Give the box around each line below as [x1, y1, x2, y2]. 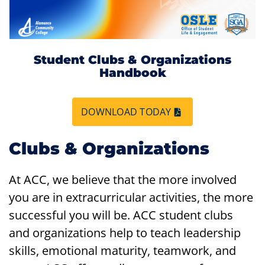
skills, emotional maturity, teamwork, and [9, 243, 236, 258]
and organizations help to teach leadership [9, 225, 241, 241]
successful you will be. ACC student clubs [9, 207, 233, 223]
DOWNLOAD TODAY [81, 105, 172, 118]
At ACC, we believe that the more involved [9, 172, 237, 188]
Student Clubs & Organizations [34, 53, 231, 67]
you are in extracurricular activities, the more [9, 189, 253, 205]
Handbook [99, 66, 166, 80]
